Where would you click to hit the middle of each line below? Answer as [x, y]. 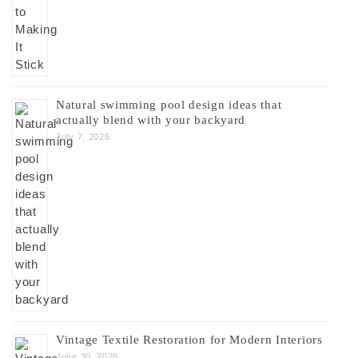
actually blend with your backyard [151, 120]
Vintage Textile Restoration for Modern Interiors [189, 340]
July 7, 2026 [83, 137]
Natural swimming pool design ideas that [169, 105]
